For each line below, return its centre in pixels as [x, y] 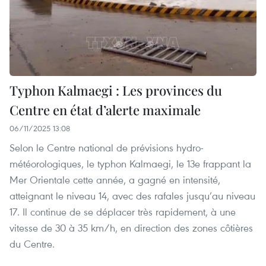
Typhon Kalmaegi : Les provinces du [116, 91]
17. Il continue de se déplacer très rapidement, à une [123, 212]
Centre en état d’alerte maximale [105, 110]
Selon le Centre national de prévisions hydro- [107, 148]
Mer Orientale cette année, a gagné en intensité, [115, 180]
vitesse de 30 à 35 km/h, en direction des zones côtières [131, 228]
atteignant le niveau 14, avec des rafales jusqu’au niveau [132, 196]
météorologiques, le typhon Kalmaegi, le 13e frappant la [130, 164]
